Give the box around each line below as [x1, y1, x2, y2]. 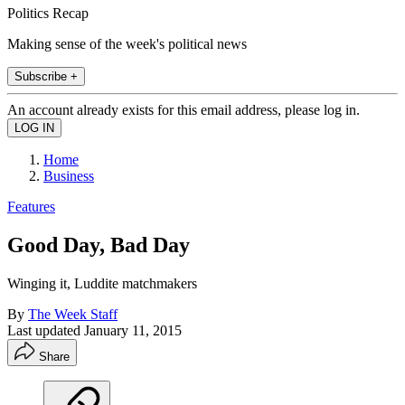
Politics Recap [7, 5, 89, 21]
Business [43, 167, 94, 184]
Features [7, 198, 55, 214]
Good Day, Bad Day [7, 232, 190, 257]
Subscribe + [14, 69, 78, 83]
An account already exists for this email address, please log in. [7, 101, 360, 118]
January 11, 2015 [84, 322, 182, 338]
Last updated [7, 322, 84, 338]
